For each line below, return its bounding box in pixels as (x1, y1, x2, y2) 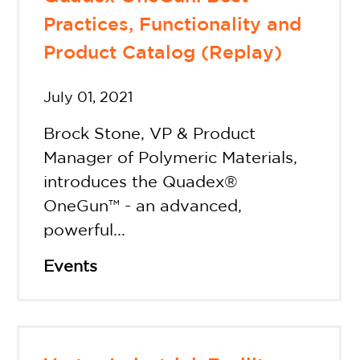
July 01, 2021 (43, 92, 133, 105)
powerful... (43, 223, 125, 239)
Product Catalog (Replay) (43, 44, 282, 62)
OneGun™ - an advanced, (43, 199, 242, 215)
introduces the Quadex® (43, 175, 238, 190)
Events (43, 260, 97, 275)
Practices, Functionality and (43, 16, 301, 34)
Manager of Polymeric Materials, (43, 151, 297, 166)
